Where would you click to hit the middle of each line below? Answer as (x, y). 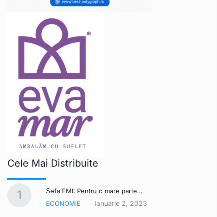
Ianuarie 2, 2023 (121, 203)
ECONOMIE (63, 203)
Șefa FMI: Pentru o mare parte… (94, 191)
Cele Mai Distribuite (53, 163)
